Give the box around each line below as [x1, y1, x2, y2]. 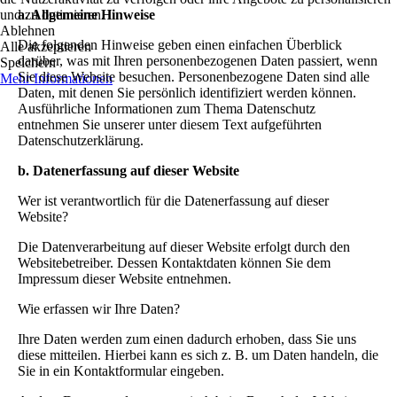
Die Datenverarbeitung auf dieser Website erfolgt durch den [18, 239, 350, 255]
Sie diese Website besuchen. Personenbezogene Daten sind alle [18, 69, 370, 85]
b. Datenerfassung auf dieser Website [18, 163, 239, 179]
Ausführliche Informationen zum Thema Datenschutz [18, 101, 315, 117]
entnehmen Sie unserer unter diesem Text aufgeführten [18, 117, 322, 133]
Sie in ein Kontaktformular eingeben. [18, 363, 224, 379]
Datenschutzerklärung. [18, 133, 144, 149]
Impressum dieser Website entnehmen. [18, 271, 231, 287]
